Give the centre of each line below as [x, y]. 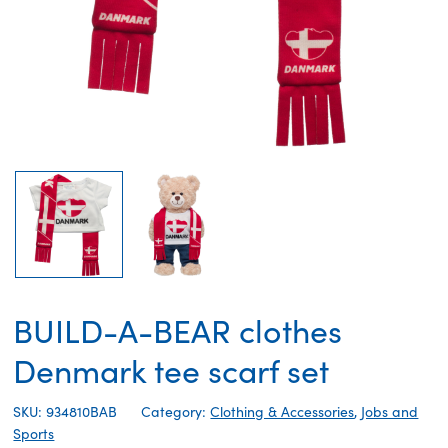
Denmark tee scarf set [171, 370]
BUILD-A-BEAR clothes [178, 330]
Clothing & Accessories [282, 412]
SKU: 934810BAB [65, 412]
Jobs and [390, 412]
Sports [34, 434]
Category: [176, 412]
